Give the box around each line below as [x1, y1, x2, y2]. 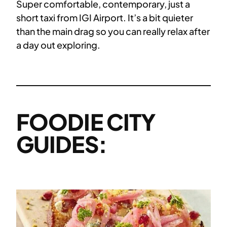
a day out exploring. [16, 39, 100, 51]
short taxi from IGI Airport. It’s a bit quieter [16, 11, 193, 23]
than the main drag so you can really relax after [16, 25, 210, 37]
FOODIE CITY [16, 107, 156, 136]
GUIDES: [16, 129, 107, 158]
